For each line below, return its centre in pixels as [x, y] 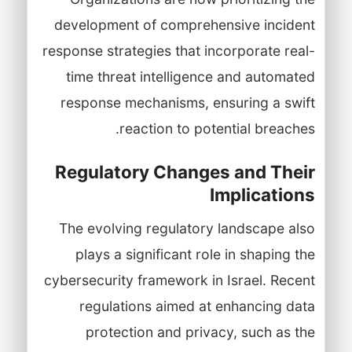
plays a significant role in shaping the [195, 254]
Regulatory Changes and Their [185, 171]
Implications [262, 194]
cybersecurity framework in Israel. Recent [179, 280]
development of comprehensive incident [184, 24]
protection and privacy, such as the [200, 332]
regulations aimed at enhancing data [197, 306]
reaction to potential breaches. [217, 128]
